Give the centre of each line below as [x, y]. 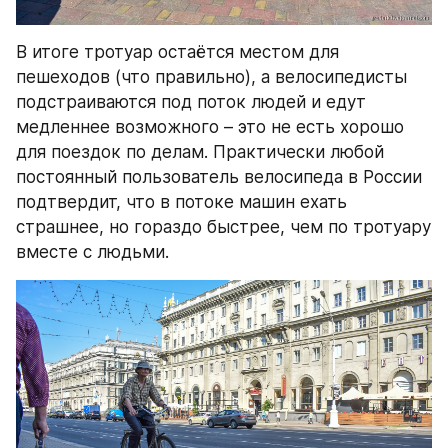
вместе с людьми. [92, 251]
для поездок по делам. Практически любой [200, 151]
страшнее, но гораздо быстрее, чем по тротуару [223, 226]
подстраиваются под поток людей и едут [191, 101]
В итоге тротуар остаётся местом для [177, 51]
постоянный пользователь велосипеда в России [219, 176]
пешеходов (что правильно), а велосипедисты [211, 76]
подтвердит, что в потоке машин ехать [181, 201]
